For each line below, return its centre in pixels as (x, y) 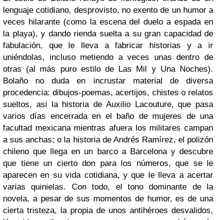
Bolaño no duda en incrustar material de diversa (108, 81)
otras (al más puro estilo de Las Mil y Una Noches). (108, 69)
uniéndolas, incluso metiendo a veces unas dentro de (108, 57)
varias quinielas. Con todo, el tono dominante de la (108, 187)
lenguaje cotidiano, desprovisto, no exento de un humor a (108, 10)
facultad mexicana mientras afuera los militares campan (108, 128)
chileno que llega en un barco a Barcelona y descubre (108, 151)
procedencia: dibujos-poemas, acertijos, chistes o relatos (108, 93)
